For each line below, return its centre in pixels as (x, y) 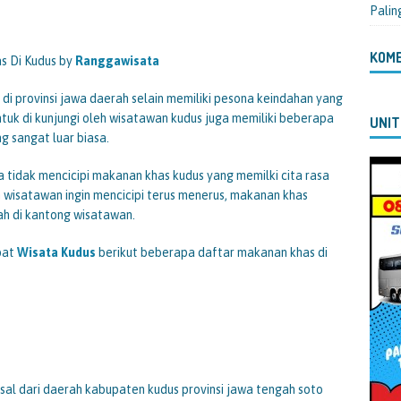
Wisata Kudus (58, 252)
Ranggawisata (117, 60)
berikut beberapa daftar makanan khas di (213, 252)
